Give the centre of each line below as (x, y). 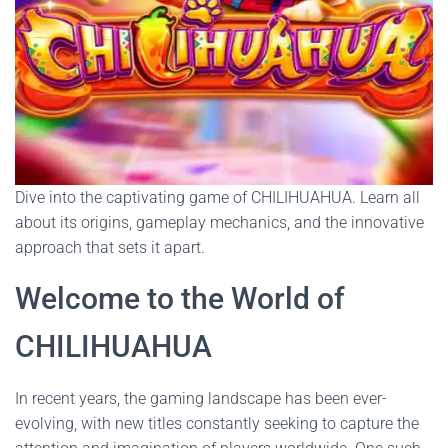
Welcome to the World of (180, 298)
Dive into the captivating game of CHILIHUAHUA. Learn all (217, 197)
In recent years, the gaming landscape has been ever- (201, 398)
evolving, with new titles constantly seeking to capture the (217, 423)
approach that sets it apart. (110, 247)
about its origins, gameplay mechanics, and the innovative (219, 222)
